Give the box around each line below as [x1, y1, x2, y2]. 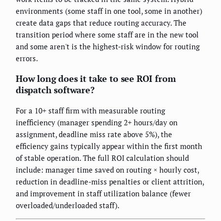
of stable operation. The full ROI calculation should [16, 152, 189, 163]
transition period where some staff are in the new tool [16, 29, 199, 39]
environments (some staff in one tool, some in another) [16, 5, 202, 16]
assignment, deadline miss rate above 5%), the [16, 129, 172, 139]
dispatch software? [16, 83, 95, 96]
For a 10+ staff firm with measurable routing [16, 105, 165, 115]
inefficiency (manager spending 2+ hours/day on [16, 117, 178, 127]
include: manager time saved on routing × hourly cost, [16, 164, 199, 175]
